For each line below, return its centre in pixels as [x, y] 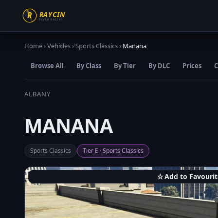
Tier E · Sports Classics [113, 150]
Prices [192, 66]
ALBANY [38, 94]
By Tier [125, 66]
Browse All [47, 66]
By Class [89, 66]
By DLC [159, 66]
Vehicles [59, 46]
